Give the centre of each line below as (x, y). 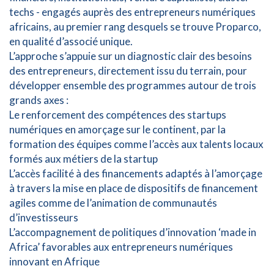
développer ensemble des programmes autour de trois (133, 85)
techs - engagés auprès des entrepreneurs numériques (132, 12)
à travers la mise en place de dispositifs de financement (134, 188)
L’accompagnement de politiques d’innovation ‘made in (133, 232)
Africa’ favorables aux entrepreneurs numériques (121, 247)
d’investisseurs (44, 217)
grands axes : (39, 100)
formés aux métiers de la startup (83, 159)
